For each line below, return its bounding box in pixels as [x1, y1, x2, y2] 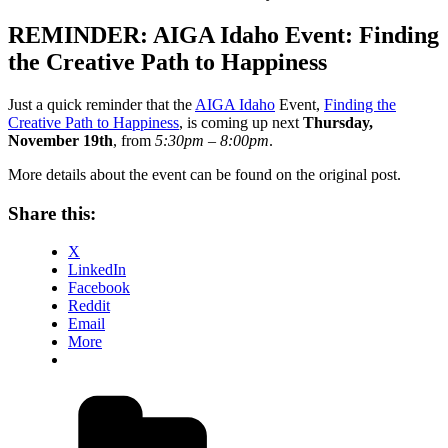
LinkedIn [68, 261, 126, 279]
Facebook [68, 279, 130, 297]
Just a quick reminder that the [8, 95, 195, 113]
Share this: [8, 202, 96, 224]
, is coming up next [179, 113, 303, 131]
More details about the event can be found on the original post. [8, 165, 401, 183]
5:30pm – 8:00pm [155, 131, 269, 149]
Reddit [68, 297, 110, 315]
